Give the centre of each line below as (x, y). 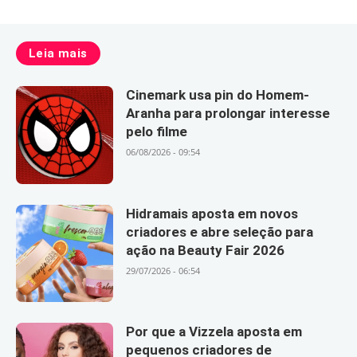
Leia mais (58, 53)
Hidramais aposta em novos (212, 213)
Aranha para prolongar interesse (228, 114)
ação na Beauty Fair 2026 (206, 250)
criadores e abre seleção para (220, 231)
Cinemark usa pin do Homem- (218, 95)
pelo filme (157, 132)
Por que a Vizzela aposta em (214, 331)
